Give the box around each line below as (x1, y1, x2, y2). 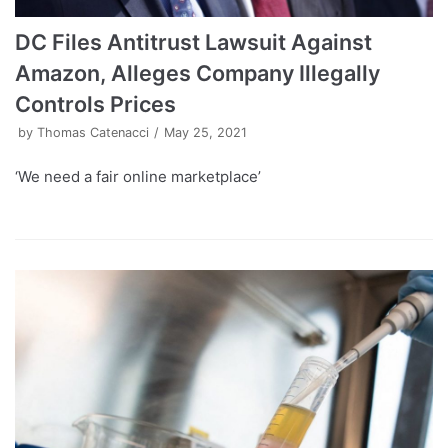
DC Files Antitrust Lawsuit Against (15, 29, 372, 56)
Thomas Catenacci (37, 125, 149, 141)
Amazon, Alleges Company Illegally (15, 60, 380, 87)
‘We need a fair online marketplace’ (15, 167, 261, 187)
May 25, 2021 (164, 125, 247, 141)
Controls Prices (15, 91, 176, 118)
